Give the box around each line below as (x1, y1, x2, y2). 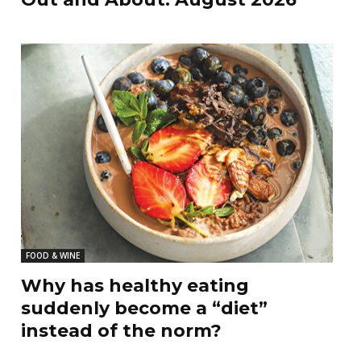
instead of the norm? (20, 319, 222, 342)
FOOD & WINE (25, 249, 80, 261)
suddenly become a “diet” (20, 297, 268, 319)
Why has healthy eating (20, 274, 249, 297)
